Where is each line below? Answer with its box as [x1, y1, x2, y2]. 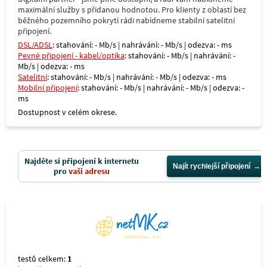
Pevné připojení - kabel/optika [18, 50, 125, 61]
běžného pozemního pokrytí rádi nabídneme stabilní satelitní [18, 15, 235, 26]
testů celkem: [18, 253, 67, 264]
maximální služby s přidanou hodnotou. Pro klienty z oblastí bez [18, 4, 246, 15]
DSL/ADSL [18, 39, 52, 50]
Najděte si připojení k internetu [24, 156, 139, 166]
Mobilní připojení [18, 82, 77, 93]
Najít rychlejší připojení [173, 162, 250, 170]
